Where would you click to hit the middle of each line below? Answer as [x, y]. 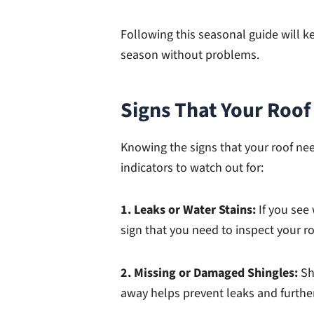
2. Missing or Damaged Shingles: [211, 273]
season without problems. [190, 55]
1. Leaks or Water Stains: [190, 210]
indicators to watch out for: [192, 168]
